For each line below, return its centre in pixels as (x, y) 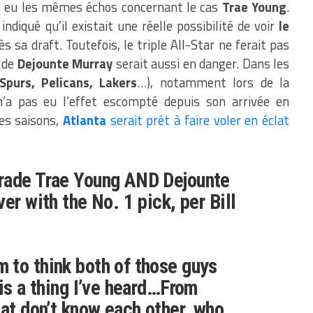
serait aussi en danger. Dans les (201, 64)
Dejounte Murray (65, 64)
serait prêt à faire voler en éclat (198, 121)
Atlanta (85, 121)
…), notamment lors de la (213, 83)
